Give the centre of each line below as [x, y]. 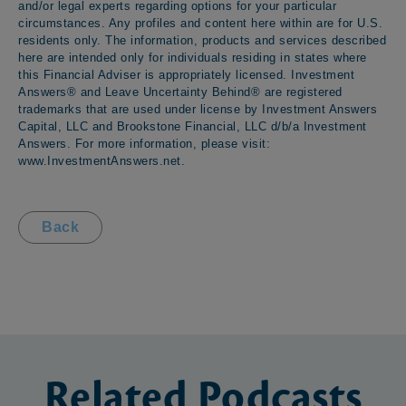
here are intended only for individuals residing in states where [193, 57]
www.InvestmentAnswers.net [100, 160]
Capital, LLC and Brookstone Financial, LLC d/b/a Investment [193, 126]
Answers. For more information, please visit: [144, 143]
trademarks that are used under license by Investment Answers [198, 109]
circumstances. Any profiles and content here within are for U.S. [200, 23]
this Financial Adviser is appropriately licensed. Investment [186, 74]
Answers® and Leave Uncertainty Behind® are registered [180, 92]
